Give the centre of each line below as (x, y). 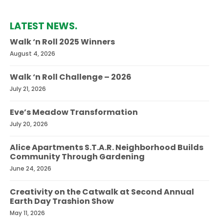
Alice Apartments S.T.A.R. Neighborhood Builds (107, 147)
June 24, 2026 (31, 168)
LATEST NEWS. (44, 26)
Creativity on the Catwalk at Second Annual (102, 192)
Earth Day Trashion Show (62, 201)
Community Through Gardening (77, 156)
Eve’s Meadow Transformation (74, 112)
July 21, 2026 (28, 88)
